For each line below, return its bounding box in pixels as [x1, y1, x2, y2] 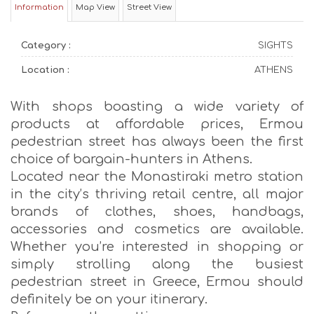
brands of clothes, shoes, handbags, [11, 205, 303, 219]
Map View [76, 3, 115, 12]
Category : [21, 41, 71, 50]
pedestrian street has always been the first [11, 135, 303, 149]
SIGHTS [258, 41, 293, 50]
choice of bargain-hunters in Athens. [11, 152, 252, 166]
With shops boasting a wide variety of [11, 100, 303, 114]
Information [15, 3, 64, 12]
